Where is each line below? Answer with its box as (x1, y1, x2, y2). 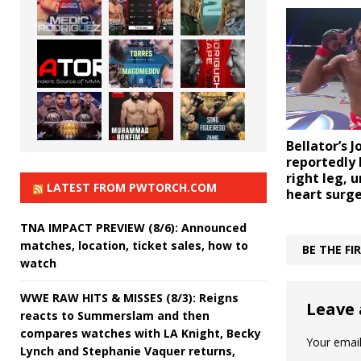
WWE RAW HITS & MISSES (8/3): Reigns (20, 289, 239, 305)
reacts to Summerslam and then (20, 307, 210, 323)
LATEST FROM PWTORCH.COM (47, 179, 217, 195)
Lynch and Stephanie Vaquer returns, (20, 342, 235, 359)
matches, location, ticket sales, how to (20, 237, 248, 253)
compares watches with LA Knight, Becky (20, 325, 261, 341)
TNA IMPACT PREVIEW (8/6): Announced (20, 219, 247, 235)
